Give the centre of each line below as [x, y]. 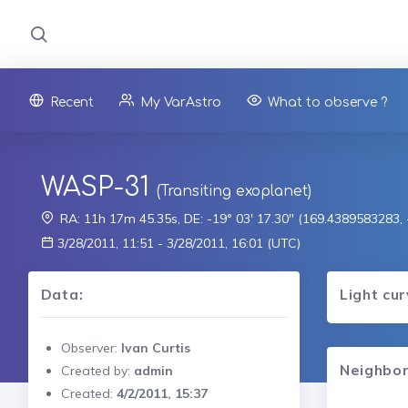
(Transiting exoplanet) [234, 191]
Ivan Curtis [155, 347]
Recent [72, 102]
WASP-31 [95, 187]
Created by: [97, 370]
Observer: [91, 347]
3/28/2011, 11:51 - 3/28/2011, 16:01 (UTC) [177, 243]
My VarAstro [181, 102]
